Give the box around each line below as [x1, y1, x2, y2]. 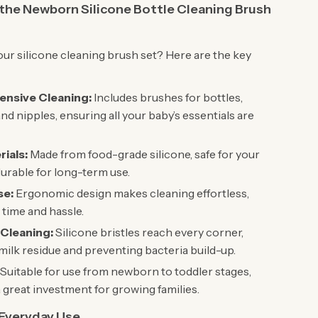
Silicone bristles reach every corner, [53, 225, 244, 239]
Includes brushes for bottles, [92, 90, 243, 104]
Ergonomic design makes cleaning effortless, [13, 186, 250, 200]
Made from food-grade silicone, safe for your [28, 147, 261, 161]
